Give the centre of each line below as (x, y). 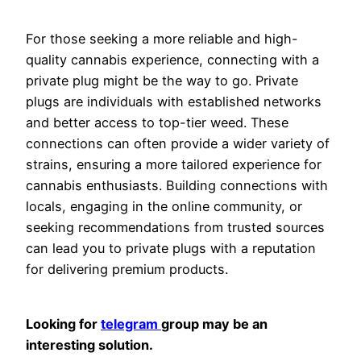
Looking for (63, 324)
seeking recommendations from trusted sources (175, 227)
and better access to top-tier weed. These (157, 122)
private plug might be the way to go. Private (162, 80)
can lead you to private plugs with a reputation (171, 248)
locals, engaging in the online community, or (164, 206)
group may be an (214, 324)
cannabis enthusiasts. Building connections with (177, 185)
